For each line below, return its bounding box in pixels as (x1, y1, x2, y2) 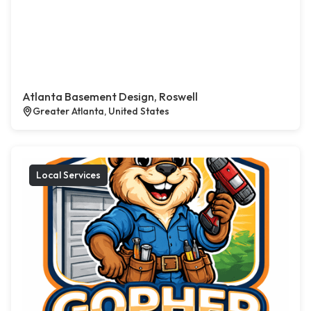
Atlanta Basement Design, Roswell (22, 90, 198, 104)
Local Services (36, 169, 101, 182)
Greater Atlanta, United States (33, 105, 169, 118)
